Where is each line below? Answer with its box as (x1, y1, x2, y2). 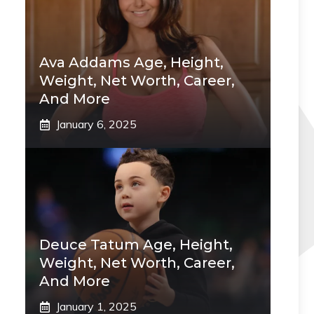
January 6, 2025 (56, 117, 137, 131)
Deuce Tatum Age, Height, (39, 236, 233, 253)
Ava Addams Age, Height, (39, 54, 224, 71)
